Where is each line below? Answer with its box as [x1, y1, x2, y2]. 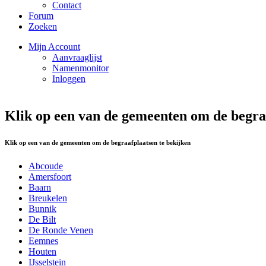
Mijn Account [28, 42, 80, 52]
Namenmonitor [52, 63, 109, 73]
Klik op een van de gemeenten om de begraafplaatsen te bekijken [5, 138, 191, 146]
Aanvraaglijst [52, 52, 102, 62]
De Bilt [28, 214, 56, 224]
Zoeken [28, 21, 57, 31]
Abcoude [28, 160, 63, 171]
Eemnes [28, 235, 58, 246]
